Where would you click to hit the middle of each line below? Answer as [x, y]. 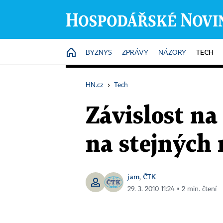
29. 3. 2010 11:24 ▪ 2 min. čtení [172, 189]
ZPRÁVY [135, 53]
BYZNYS [99, 53]
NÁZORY [172, 53]
